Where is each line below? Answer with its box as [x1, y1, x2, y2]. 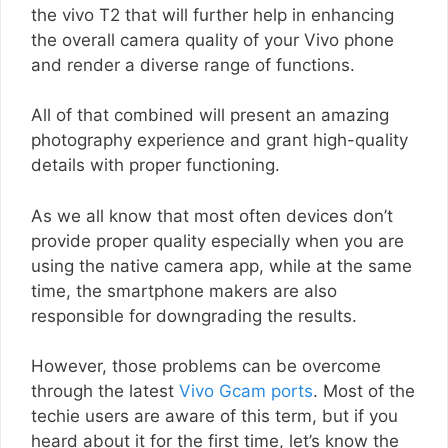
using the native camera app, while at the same [31, 255, 412, 276]
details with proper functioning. [31, 155, 280, 175]
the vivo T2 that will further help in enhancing [31, 4, 394, 25]
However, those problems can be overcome [31, 356, 381, 376]
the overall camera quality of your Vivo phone [31, 29, 394, 50]
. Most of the [313, 381, 415, 401]
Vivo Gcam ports [179, 381, 313, 401]
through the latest [31, 381, 179, 401]
